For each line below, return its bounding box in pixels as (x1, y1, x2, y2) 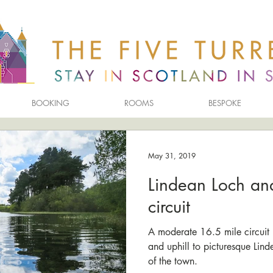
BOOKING (32, 97, 69, 108)
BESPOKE (208, 97, 241, 108)
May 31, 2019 (148, 150, 196, 161)
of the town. (148, 255, 197, 268)
